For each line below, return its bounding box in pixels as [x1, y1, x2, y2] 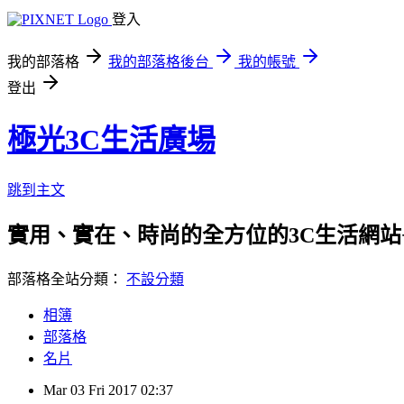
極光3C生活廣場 [7, 124, 216, 157]
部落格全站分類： [7, 271, 126, 287]
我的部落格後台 [108, 54, 209, 69]
